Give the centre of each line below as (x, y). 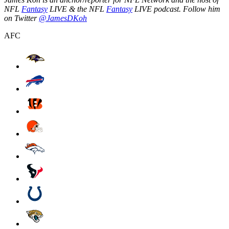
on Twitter (21, 18)
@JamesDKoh (63, 18)
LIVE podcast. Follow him (176, 9)
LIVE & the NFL (77, 9)
